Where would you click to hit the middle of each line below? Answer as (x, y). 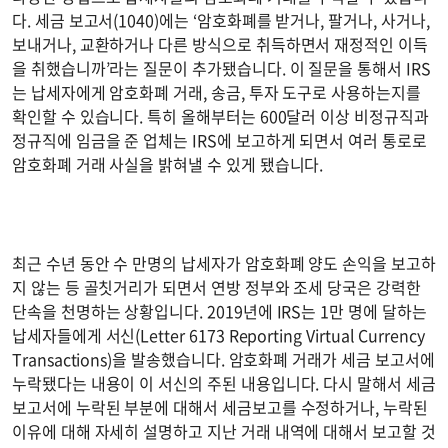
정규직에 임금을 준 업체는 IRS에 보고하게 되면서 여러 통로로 (219, 140)
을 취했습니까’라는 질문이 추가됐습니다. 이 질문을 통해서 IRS (221, 68)
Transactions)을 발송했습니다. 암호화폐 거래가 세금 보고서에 (223, 359)
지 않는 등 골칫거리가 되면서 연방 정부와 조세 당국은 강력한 (216, 287)
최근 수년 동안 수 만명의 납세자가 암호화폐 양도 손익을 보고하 (224, 263)
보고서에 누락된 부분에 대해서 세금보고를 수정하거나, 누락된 (220, 407)
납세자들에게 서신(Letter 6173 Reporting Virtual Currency (218, 335)
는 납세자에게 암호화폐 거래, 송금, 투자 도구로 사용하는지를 (216, 92)
